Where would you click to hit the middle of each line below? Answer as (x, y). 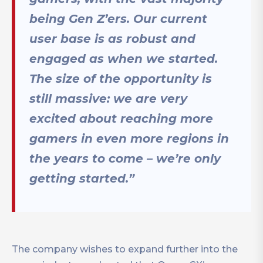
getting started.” (82, 178)
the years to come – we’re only (125, 158)
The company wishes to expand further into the (125, 249)
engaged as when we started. (124, 58)
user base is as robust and (112, 38)
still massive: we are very (108, 98)
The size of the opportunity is (121, 78)
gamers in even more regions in (129, 138)
